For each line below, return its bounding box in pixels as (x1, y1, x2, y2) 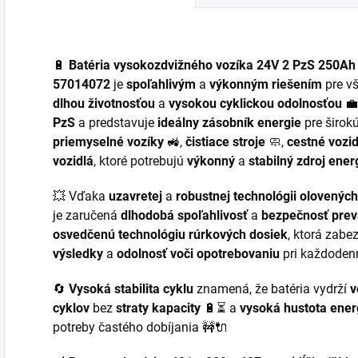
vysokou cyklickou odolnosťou (169, 96, 342, 112)
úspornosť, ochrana (189, 12, 287, 26)
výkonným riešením (209, 77, 322, 93)
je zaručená (53, 208, 121, 224)
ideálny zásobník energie (157, 115, 301, 131)
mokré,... (28, 49, 71, 62)
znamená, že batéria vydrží (193, 281, 350, 297)
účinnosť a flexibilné (28, 12, 125, 26)
